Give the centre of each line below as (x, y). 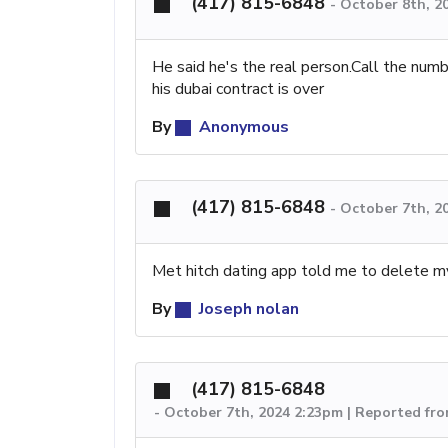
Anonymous (242, 127)
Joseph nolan (247, 309)
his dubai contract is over (238, 89)
